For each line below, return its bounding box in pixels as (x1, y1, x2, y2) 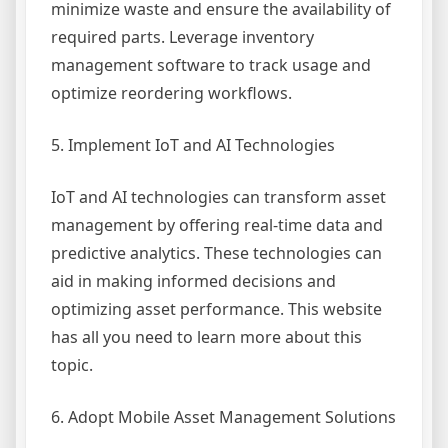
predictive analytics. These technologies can (51, 242, 382, 265)
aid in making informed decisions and (51, 270, 336, 293)
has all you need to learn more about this (51, 326, 362, 349)
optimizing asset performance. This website (51, 298, 382, 321)
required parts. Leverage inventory (51, 26, 314, 49)
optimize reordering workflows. (51, 82, 292, 105)
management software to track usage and (51, 54, 371, 77)
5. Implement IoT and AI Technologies (51, 134, 335, 157)
